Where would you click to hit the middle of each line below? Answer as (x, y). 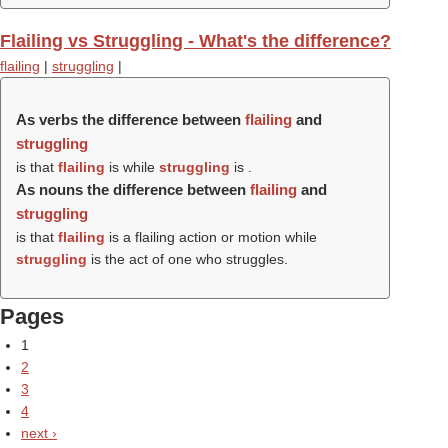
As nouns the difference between (133, 189)
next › (39, 433)
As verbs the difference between (130, 119)
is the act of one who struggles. (187, 259)
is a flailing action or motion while (211, 237)
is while (132, 167)
